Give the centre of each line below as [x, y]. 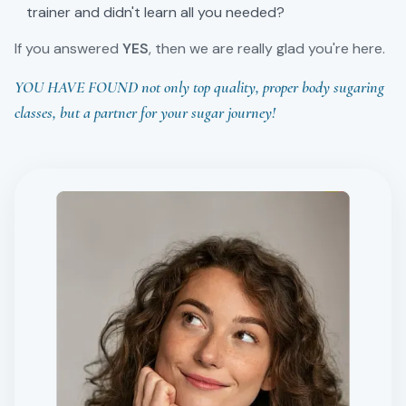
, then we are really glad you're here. [267, 48]
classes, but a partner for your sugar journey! [145, 112]
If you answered [68, 48]
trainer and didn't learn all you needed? [155, 12]
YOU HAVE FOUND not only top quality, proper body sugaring [199, 87]
